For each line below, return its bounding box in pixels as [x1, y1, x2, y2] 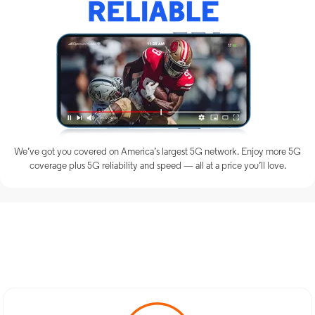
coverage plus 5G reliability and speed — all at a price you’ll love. [29, 160, 286, 172]
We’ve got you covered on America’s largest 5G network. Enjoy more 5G [14, 146, 301, 157]
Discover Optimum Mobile [37, 219, 278, 241]
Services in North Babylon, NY [22, 245, 293, 268]
